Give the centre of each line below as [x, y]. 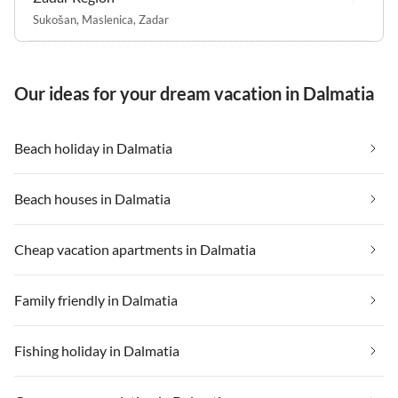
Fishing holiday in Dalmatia [97, 350]
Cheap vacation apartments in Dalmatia [135, 249]
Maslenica [107, 19]
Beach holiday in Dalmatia [93, 147]
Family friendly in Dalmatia [96, 299]
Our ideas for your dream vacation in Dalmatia [194, 93]
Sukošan [55, 19]
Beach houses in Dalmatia [92, 198]
